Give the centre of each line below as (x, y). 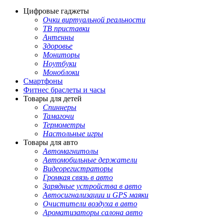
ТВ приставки (66, 29)
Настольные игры (73, 134)
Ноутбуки (60, 64)
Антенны (58, 37)
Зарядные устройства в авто (92, 186)
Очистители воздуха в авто (90, 204)
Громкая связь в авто (78, 178)
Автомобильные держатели (90, 160)
